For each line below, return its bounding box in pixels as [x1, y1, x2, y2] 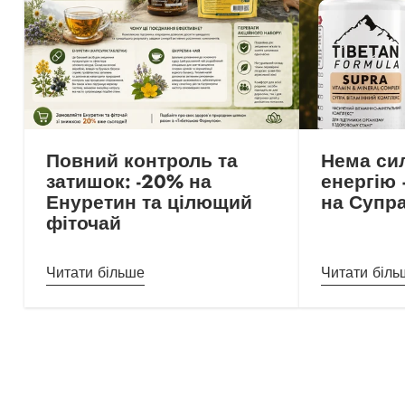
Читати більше [45, 262, 145, 284]
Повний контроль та [45, 147, 238, 175]
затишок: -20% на [45, 168, 212, 196]
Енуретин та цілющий [45, 189, 252, 217]
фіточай [45, 210, 121, 238]
